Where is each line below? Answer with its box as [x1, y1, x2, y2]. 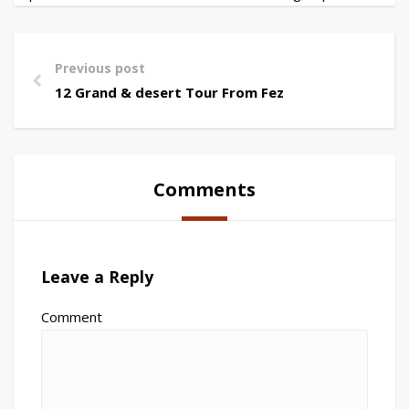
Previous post [55, 59, 145, 77]
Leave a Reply [41, 265, 153, 288]
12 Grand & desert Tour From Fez [55, 83, 284, 101]
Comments [153, 177, 256, 202]
